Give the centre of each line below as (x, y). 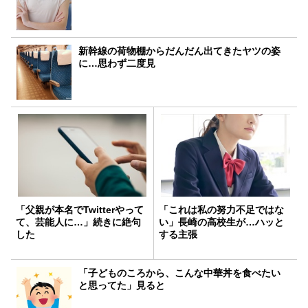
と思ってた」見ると (122, 285)
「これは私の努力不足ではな (221, 209)
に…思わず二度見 (117, 63)
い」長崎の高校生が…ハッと (221, 222)
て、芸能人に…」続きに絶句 (78, 222)
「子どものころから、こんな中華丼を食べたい (180, 273)
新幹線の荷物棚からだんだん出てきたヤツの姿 (180, 51)
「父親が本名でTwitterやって (80, 209)
